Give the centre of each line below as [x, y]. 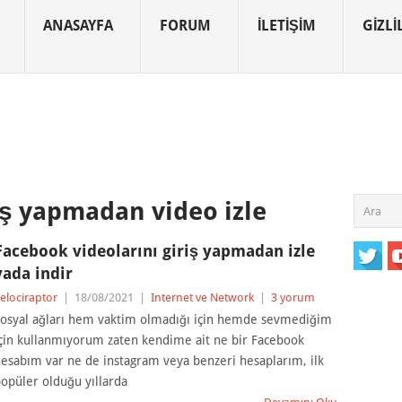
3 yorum [293, 297]
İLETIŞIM [287, 26]
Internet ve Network [202, 297]
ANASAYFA [78, 26]
